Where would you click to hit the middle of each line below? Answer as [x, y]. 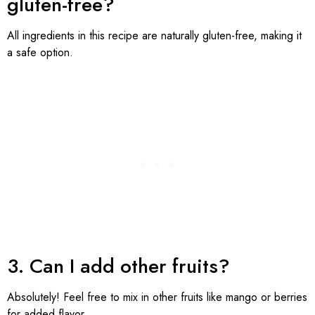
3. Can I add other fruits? [118, 266]
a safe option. [40, 53]
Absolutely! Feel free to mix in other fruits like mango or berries [157, 297]
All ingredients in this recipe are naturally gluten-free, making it [154, 36]
